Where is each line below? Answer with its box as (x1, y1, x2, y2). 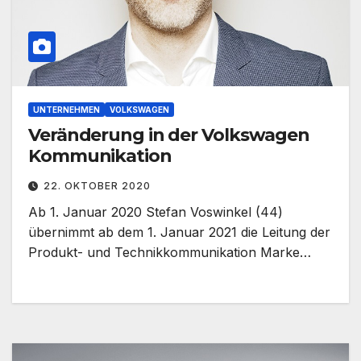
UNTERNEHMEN (33, 105, 100, 115)
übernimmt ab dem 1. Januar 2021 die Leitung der (28, 224, 330, 241)
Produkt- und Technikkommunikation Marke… (28, 244, 311, 261)
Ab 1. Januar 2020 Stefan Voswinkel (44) (28, 204, 283, 221)
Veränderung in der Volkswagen (28, 124, 310, 147)
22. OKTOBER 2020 (44, 180, 151, 193)
